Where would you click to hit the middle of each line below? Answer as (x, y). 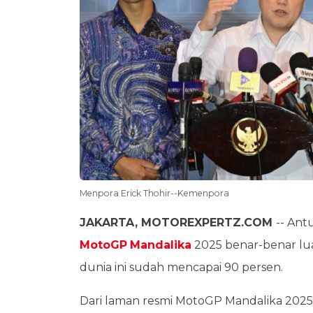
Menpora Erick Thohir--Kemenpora (154, 193)
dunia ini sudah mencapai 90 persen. (183, 267)
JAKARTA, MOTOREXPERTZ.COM (178, 222)
